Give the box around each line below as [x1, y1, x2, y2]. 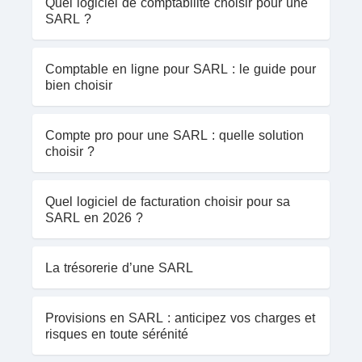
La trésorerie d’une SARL [45, 259, 193, 276]
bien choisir [45, 77, 112, 94]
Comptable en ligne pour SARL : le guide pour [45, 61, 316, 78]
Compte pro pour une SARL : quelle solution [45, 127, 304, 144]
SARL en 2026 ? [45, 209, 143, 226]
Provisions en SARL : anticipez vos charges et [45, 309, 315, 326]
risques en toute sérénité [45, 326, 188, 343]
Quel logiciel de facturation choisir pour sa [45, 193, 290, 210]
